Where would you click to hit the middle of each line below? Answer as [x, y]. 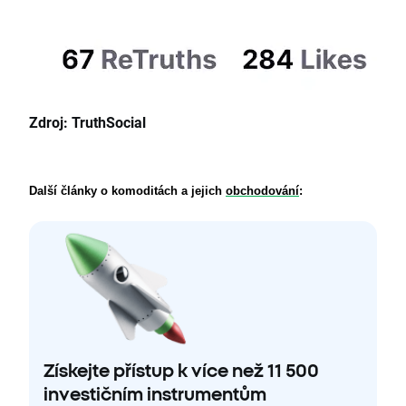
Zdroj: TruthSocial [87, 122]
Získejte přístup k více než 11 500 [181, 371]
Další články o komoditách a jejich [127, 191]
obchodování [262, 191]
